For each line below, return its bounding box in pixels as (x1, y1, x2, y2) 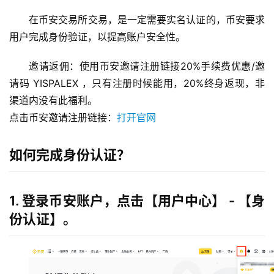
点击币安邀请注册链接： (9, 111, 117, 124)
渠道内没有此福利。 (9, 94, 97, 106)
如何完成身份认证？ (9, 147, 130, 163)
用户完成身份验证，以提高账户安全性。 (9, 31, 185, 43)
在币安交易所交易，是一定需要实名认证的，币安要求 (29, 13, 265, 26)
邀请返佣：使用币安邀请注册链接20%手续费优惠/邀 (29, 60, 265, 72)
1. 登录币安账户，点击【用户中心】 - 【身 (9, 193, 265, 209)
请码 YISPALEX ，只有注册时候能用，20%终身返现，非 (9, 77, 265, 89)
